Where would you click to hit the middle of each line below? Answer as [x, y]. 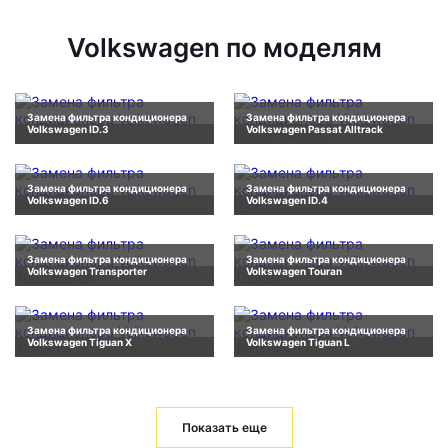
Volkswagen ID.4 [287, 200]
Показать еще [224, 428]
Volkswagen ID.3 [68, 129]
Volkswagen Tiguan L [298, 342]
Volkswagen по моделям [224, 48]
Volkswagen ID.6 [68, 200]
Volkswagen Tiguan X [79, 342]
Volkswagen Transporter [87, 271]
